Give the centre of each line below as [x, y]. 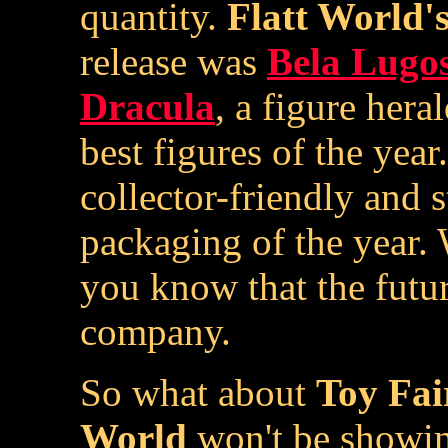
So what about [198, 392]
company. [155, 331]
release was [173, 61]
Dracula [147, 106]
